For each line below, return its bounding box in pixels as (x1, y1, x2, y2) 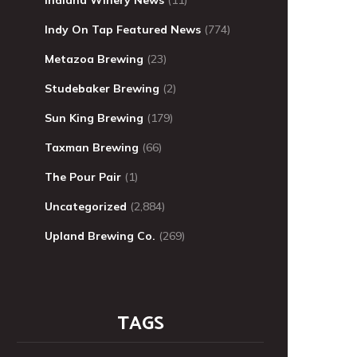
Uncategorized (45, 198, 127, 214)
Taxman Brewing (45, 139, 139, 155)
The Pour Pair (45, 169, 121, 184)
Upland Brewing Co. (45, 228, 155, 243)
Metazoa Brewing (45, 51, 143, 66)
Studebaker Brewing (45, 80, 159, 96)
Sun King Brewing (45, 110, 143, 125)
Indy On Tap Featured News (45, 22, 201, 37)
